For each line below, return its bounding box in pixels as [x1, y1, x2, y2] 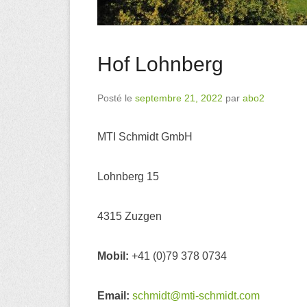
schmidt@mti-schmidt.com [132, 289, 260, 302]
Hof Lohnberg [97, 52, 223, 75]
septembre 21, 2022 [135, 92, 223, 103]
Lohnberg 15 [97, 170, 159, 182]
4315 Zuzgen [97, 210, 162, 222]
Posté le [97, 92, 135, 103]
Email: [97, 289, 130, 302]
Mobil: [97, 249, 129, 262]
